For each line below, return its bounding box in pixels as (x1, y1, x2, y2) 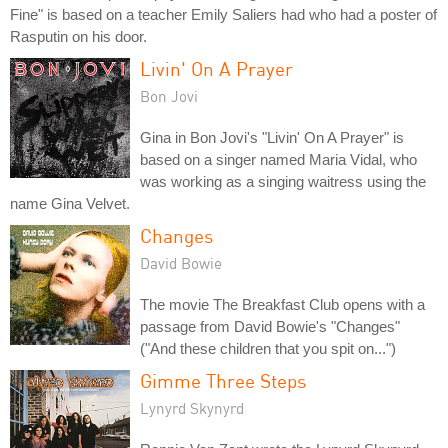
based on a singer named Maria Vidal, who (140, 151, 417, 168)
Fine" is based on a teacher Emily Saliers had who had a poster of (10, 6, 437, 23)
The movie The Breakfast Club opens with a (140, 296, 425, 313)
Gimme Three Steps (140, 369, 306, 392)
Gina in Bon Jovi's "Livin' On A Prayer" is (140, 129, 404, 146)
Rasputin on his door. (10, 28, 147, 45)
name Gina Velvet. (10, 195, 130, 212)
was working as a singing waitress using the (140, 173, 426, 190)
